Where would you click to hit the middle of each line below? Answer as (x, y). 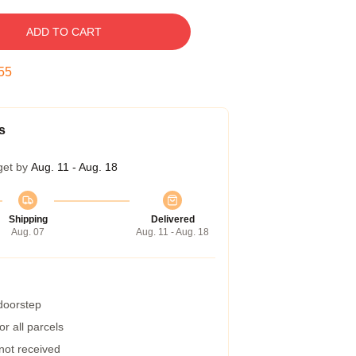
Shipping (28, 219)
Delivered (172, 219)
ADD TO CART (64, 32)
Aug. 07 (28, 232)
